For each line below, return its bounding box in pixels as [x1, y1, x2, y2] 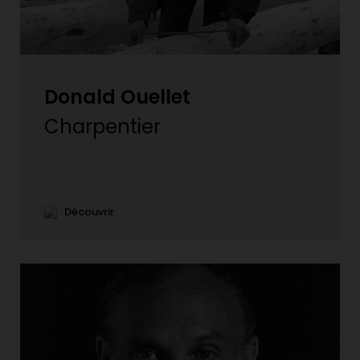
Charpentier [44, 112, 161, 140]
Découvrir [57, 203, 114, 219]
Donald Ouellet [44, 83, 190, 110]
